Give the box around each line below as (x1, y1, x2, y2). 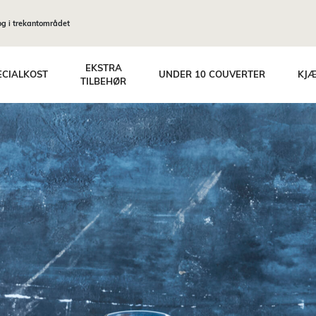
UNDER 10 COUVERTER (159, 68, 265, 80)
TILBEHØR (80, 75, 126, 87)
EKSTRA (85, 61, 122, 73)
